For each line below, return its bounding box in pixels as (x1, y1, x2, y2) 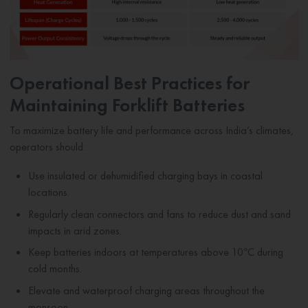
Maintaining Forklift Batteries (9, 93, 245, 118)
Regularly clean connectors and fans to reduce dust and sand (27, 206, 291, 221)
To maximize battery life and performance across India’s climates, (9, 123, 294, 138)
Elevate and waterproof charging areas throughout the (27, 283, 265, 298)
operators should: (9, 140, 85, 155)
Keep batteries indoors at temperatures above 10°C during (27, 245, 283, 260)
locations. (27, 185, 69, 200)
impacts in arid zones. (27, 223, 122, 238)
